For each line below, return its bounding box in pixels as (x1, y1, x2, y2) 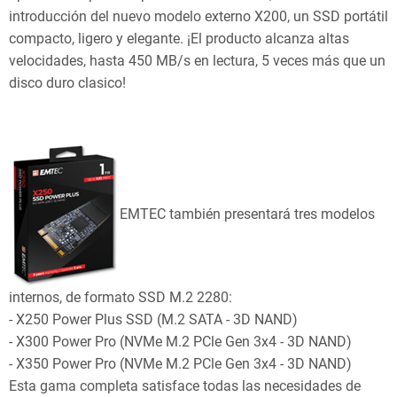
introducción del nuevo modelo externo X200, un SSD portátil (9, 7, 388, 25)
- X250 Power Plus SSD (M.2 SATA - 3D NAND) (9, 310, 298, 328)
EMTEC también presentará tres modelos (120, 205, 375, 222)
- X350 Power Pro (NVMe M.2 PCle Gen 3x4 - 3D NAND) (9, 354, 352, 372)
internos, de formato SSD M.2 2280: (9, 288, 232, 306)
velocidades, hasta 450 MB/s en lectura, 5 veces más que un (9, 51, 385, 69)
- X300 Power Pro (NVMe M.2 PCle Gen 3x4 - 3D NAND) (9, 332, 352, 350)
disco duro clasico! (9, 74, 126, 91)
